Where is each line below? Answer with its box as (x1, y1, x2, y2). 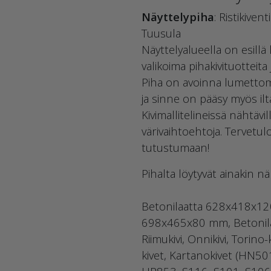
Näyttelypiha (142, 9, 214, 24)
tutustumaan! (142, 140, 212, 155)
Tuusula (142, 25, 181, 41)
